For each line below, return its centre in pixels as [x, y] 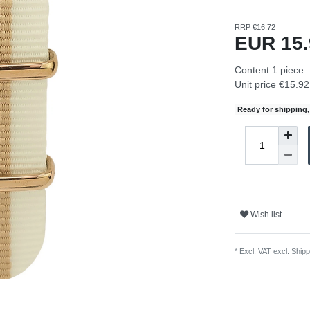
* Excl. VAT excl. [263, 252]
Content [253, 70]
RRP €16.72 [255, 27]
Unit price [257, 85]
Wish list [266, 214]
